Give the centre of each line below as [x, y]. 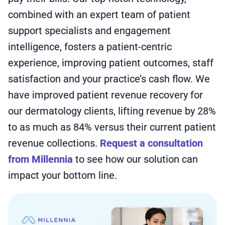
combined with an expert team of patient [99, 15]
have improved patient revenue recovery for [105, 95]
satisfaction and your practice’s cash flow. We [109, 79]
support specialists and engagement [89, 31]
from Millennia [40, 159]
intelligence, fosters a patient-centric [90, 47]
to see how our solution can [135, 159]
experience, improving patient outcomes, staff [111, 63]
